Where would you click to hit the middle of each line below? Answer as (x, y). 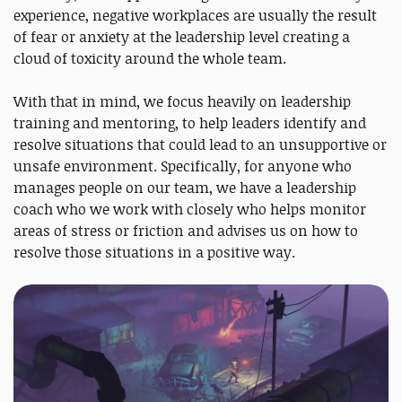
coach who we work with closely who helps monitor (190, 210)
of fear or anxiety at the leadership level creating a (182, 37)
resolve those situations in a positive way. (154, 253)
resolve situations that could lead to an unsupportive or (200, 145)
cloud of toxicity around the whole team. (150, 59)
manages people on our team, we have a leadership (185, 188)
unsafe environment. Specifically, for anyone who (183, 166)
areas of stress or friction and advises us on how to (186, 231)
